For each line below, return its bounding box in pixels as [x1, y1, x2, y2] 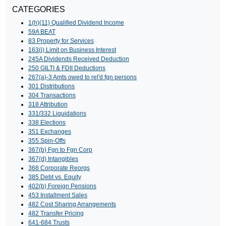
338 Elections [28, 119, 66, 126]
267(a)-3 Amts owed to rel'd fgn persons [28, 73, 137, 81]
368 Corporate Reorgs [28, 164, 90, 172]
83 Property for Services [28, 37, 94, 44]
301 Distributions [28, 82, 75, 90]
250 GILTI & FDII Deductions [28, 64, 105, 72]
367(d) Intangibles [28, 155, 78, 162]
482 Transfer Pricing [28, 209, 84, 217]
